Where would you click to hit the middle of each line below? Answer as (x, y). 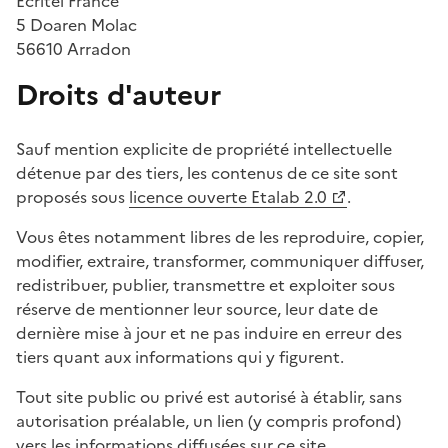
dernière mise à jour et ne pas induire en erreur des (209, 332)
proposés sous (72, 196)
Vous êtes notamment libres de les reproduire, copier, (220, 236)
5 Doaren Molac (76, 24)
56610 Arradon (73, 48)
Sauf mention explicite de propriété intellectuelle (204, 148)
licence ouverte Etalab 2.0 (228, 196)
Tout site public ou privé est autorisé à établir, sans (209, 396)
